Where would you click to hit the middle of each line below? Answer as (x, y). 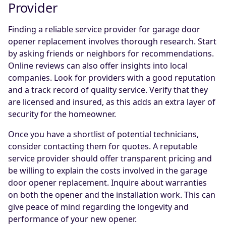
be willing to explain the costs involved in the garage (108, 171)
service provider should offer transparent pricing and (110, 159)
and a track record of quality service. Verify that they (108, 90)
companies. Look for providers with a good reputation (112, 78)
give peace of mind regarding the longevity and (98, 207)
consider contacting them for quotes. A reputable (103, 147)
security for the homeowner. (62, 114)
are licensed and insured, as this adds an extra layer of (112, 102)
